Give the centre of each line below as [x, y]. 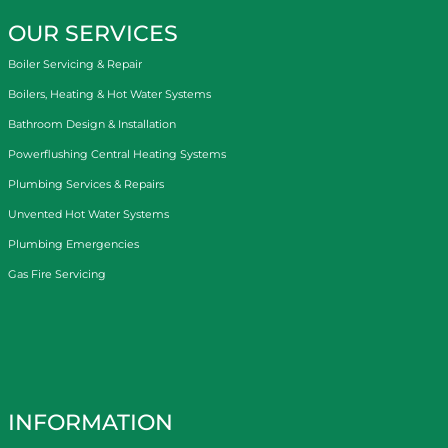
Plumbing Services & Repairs [86, 183]
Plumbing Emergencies [73, 243]
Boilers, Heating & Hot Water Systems [109, 93]
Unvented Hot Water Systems [88, 213]
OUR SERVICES [93, 33]
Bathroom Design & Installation [92, 123]
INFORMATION [90, 422]
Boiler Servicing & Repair [75, 63]
